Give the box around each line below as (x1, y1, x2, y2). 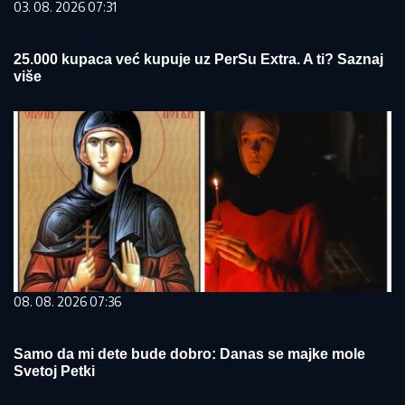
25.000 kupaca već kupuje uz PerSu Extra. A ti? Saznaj (14, 52, 383, 67)
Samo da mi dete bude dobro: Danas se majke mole (14, 346, 365, 362)
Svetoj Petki (14, 363, 95, 379)
